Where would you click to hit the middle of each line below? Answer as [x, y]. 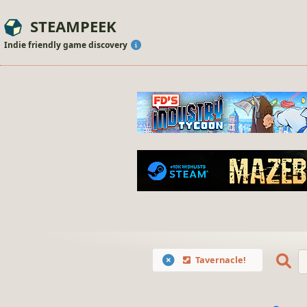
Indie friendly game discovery [67, 45]
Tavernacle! [220, 260]
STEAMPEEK [73, 26]
